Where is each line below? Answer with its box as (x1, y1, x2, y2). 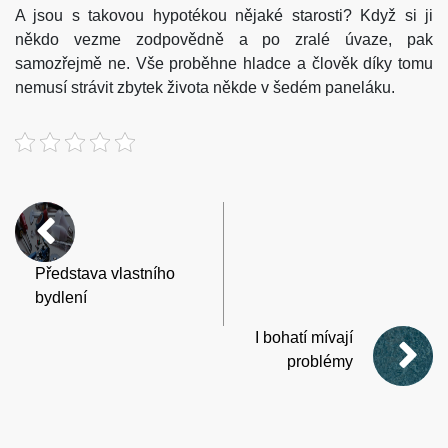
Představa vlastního (35, 264, 175, 282)
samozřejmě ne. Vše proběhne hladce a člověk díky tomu (15, 54, 433, 72)
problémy (287, 352, 353, 370)
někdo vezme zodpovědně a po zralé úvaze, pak (15, 30, 433, 48)
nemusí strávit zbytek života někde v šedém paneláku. (15, 78, 395, 96)
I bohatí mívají (255, 328, 353, 346)
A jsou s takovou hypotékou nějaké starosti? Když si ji (15, 6, 433, 24)
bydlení (35, 288, 87, 306)
